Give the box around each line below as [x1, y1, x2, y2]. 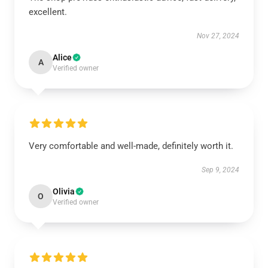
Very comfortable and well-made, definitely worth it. [29, 141, 233, 151]
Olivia [53, 187, 75, 196]
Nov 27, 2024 [197, 32, 239, 40]
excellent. [29, 7, 67, 17]
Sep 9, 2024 [202, 166, 239, 174]
